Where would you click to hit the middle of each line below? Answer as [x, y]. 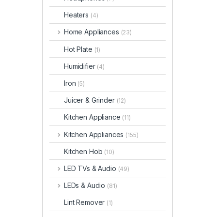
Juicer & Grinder [90, 100]
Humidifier [81, 66]
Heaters [77, 15]
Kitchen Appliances [95, 134]
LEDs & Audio [85, 186]
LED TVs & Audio [91, 168]
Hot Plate [79, 49]
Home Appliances [92, 32]
